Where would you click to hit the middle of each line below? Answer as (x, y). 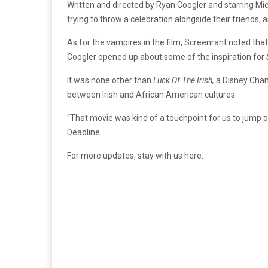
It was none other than (110, 80)
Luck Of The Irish (183, 80)
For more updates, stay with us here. (136, 155)
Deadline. (85, 132)
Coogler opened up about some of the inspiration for (167, 57)
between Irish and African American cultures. (153, 94)
